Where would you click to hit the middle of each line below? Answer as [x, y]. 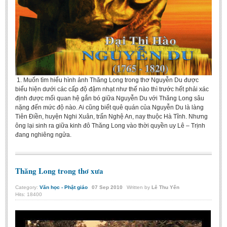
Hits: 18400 [29, 195]
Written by [139, 187]
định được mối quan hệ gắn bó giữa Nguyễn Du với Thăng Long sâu [110, 99]
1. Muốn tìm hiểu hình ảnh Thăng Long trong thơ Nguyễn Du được [107, 80]
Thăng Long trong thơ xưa [59, 171]
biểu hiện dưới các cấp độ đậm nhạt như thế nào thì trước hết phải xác [112, 89]
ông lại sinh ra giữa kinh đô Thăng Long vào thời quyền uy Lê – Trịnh [110, 126]
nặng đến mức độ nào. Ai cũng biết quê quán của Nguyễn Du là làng [109, 108]
